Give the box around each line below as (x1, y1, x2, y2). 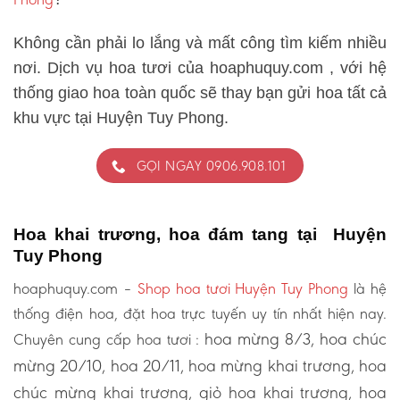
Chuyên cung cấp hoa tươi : (13, 329, 205, 349)
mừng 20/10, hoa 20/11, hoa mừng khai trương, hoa (13, 354, 387, 376)
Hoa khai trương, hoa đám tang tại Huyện (13, 224, 387, 244)
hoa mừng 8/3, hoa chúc (204, 328, 387, 349)
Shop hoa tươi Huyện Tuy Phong (137, 278, 349, 298)
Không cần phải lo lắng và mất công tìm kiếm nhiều (13, 33, 387, 52)
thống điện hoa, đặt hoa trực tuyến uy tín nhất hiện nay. (13, 303, 387, 323)
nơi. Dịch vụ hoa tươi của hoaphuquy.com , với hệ (13, 58, 387, 77)
